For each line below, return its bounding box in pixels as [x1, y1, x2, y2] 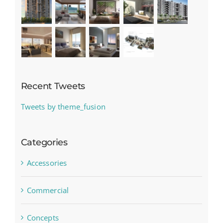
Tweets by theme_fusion [20, 101, 106, 111]
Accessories [26, 157, 67, 168]
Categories [20, 136, 68, 148]
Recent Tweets [20, 80, 86, 92]
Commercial [26, 185, 69, 195]
